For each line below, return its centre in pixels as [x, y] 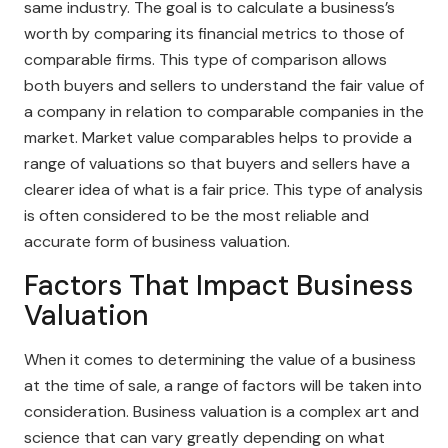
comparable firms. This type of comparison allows [205, 59]
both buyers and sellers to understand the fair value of [224, 85]
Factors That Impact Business [218, 285]
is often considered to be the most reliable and [196, 215]
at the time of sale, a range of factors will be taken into [223, 385]
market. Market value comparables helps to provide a [218, 137]
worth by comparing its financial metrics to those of [214, 33]
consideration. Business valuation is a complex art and [221, 411]
